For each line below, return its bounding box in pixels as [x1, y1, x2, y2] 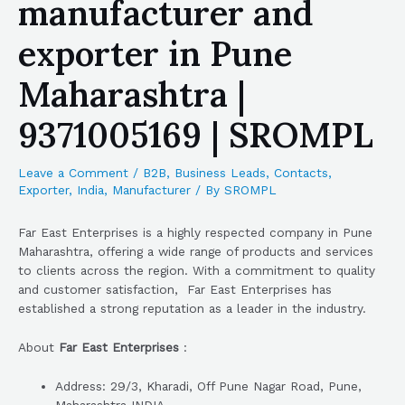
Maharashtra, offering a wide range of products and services [18, 244, 373, 259]
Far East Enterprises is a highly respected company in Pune [18, 225, 372, 240]
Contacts [274, 165, 328, 180]
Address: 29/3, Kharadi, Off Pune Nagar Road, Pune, [55, 379, 363, 394]
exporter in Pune [18, 32, 292, 75]
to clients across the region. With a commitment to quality [18, 263, 375, 278]
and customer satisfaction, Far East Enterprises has [18, 282, 332, 297]
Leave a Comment [18, 165, 128, 180]
